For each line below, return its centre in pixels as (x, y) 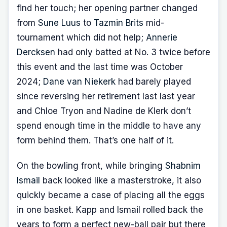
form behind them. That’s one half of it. (95, 140)
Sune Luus (59, 23)
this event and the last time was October (100, 67)
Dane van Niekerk (79, 81)
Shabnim (183, 165)
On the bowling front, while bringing (91, 165)
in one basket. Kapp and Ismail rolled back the (110, 210)
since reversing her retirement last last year (106, 96)
